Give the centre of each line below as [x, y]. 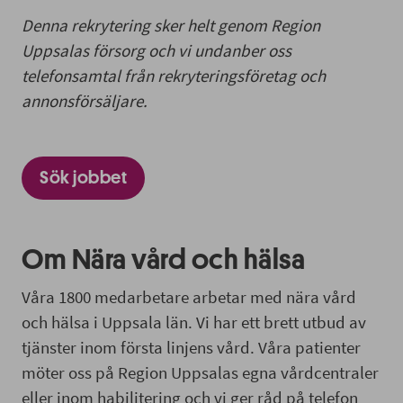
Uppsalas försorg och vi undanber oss [157, 50]
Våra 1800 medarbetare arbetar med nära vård [189, 296]
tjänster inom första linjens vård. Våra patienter [191, 347]
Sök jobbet [83, 177]
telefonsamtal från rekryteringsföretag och [174, 75]
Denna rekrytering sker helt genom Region [171, 25]
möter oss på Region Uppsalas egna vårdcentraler [200, 372]
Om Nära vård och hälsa [163, 260]
